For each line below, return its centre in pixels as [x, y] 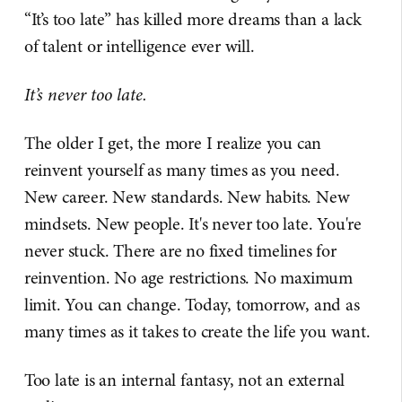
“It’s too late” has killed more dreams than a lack [192, 20]
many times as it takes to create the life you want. [197, 332]
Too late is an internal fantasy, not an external [184, 380]
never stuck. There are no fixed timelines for [180, 251]
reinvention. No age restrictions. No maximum [188, 278]
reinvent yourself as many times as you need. [182, 170]
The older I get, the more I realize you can [173, 144]
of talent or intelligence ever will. [139, 47]
